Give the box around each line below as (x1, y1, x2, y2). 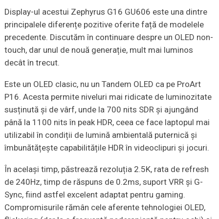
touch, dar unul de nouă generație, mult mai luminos (4, 45, 193, 55)
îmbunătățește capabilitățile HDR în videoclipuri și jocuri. (4, 143, 209, 153)
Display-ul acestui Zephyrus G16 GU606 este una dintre (4, 7, 207, 17)
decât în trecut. (4, 58, 60, 68)
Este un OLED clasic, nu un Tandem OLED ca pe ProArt (4, 79, 201, 89)
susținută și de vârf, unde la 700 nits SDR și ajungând (4, 105, 198, 115)
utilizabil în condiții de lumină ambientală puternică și (4, 130, 197, 140)
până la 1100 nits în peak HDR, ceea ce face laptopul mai (4, 117, 210, 128)
